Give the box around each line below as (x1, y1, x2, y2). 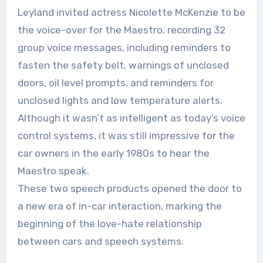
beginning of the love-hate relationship (17, 217, 202, 230)
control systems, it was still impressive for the (17, 129, 235, 141)
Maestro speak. (17, 164, 89, 177)
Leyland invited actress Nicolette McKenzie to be (17, 6, 245, 18)
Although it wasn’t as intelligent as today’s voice (17, 112, 245, 124)
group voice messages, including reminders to (17, 41, 231, 53)
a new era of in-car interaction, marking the (17, 200, 222, 212)
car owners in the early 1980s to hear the (17, 147, 210, 159)
